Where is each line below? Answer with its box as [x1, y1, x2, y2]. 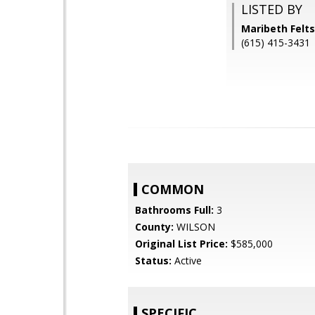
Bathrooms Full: [135, 203, 214, 217]
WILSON [174, 220, 215, 233]
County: [135, 220, 174, 233]
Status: [135, 254, 172, 267]
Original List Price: [135, 237, 228, 250]
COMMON [141, 181, 204, 198]
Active [172, 254, 202, 267]
